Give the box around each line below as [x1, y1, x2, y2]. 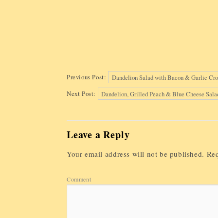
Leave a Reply [67, 127, 130, 142]
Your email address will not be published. [67, 148, 204, 159]
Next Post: [67, 89, 98, 98]
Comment [67, 175, 93, 183]
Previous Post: [67, 73, 109, 82]
